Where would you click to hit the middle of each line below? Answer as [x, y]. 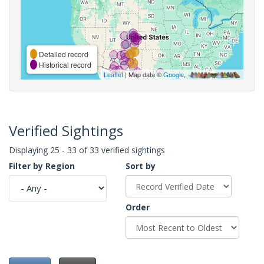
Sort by [141, 166]
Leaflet [113, 74]
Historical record [64, 64]
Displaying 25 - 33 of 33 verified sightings [87, 150]
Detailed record [63, 54]
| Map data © [143, 74]
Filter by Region [42, 166]
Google [174, 74]
